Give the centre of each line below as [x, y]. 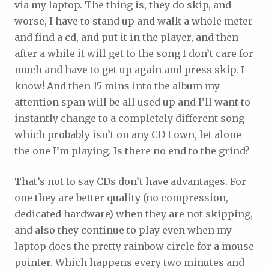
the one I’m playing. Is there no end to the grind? [132, 150]
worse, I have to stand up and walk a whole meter [134, 21]
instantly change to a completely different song [129, 118]
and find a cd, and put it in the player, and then [126, 37]
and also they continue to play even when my [123, 230]
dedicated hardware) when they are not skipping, [134, 213]
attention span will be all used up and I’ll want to [132, 102]
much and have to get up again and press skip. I [129, 69]
